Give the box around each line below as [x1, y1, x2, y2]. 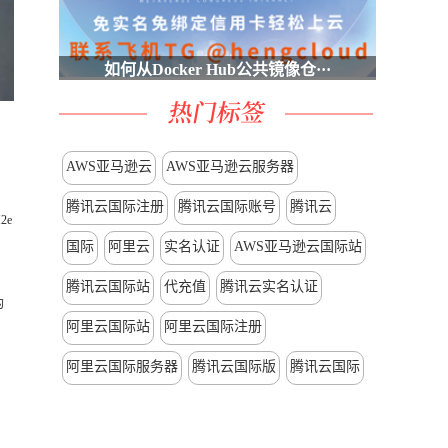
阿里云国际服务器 [66, 359, 178, 374]
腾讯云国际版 [192, 359, 276, 374]
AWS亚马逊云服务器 [166, 159, 294, 174]
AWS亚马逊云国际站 [234, 239, 362, 254]
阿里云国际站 [66, 319, 150, 334]
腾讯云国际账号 [178, 199, 276, 214]
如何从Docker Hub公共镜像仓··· [104, 61, 331, 78]
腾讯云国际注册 [66, 199, 164, 214]
